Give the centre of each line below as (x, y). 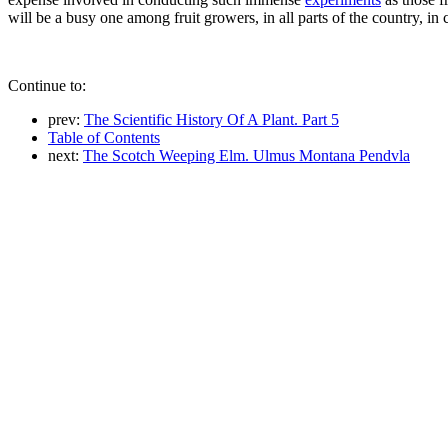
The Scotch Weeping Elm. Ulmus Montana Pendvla (246, 155)
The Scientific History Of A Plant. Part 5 (211, 119)
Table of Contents (104, 137)
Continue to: (47, 85)
